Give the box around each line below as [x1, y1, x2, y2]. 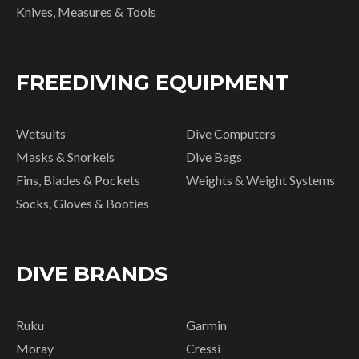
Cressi [186, 341, 220, 357]
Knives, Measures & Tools [16, 4, 156, 20]
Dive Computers [186, 126, 276, 142]
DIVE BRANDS [16, 261, 168, 288]
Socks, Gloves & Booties [16, 196, 149, 212]
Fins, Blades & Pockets [16, 172, 140, 188]
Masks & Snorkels [16, 149, 115, 165]
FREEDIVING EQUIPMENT [16, 70, 289, 96]
